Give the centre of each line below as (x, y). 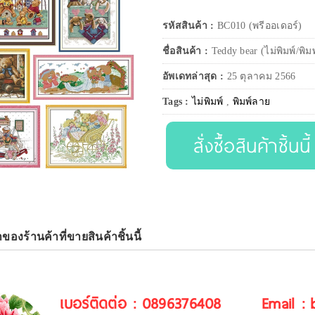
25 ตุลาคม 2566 (261, 77)
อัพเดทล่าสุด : (194, 77)
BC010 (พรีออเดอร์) (258, 26)
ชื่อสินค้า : (187, 51)
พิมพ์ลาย (251, 102)
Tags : (177, 102)
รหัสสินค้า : (188, 26)
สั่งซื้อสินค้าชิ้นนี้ (252, 146)
